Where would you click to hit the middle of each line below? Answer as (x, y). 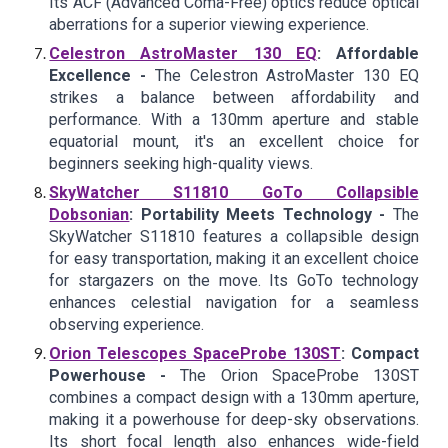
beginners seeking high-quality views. (181, 163)
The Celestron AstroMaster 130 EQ (286, 75)
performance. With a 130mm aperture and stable (234, 119)
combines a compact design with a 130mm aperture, (234, 397)
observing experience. (127, 324)
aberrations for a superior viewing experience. (209, 24)
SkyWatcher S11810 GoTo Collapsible (234, 192)
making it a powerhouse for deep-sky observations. (234, 419)
